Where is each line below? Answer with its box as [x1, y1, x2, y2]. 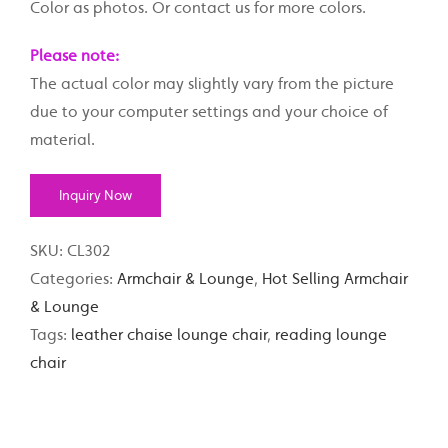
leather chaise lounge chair [71, 325, 267, 344]
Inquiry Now [59, 187, 132, 203]
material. [30, 130, 95, 149]
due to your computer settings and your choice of [30, 102, 388, 121]
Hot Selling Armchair [262, 269, 408, 288]
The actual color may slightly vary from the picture [30, 74, 394, 93]
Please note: [30, 46, 119, 65]
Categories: [30, 269, 117, 288]
